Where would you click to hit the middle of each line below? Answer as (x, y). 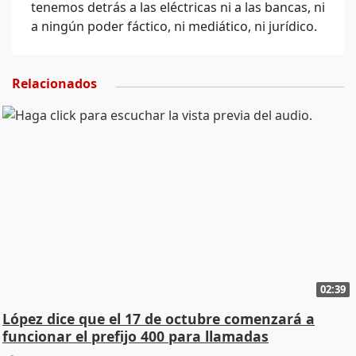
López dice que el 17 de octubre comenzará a (159, 318)
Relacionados (54, 83)
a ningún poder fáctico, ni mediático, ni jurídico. (174, 26)
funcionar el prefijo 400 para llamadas (135, 336)
